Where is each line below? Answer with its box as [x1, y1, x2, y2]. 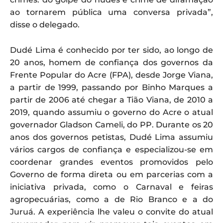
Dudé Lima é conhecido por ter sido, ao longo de [10, 45, 213, 55]
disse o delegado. [10, 19, 80, 29]
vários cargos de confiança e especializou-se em [10, 144, 213, 154]
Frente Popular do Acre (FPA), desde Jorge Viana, [10, 70, 213, 80]
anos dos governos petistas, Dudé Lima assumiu [10, 132, 213, 142]
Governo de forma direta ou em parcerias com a [10, 169, 213, 179]
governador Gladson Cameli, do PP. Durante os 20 [10, 119, 213, 129]
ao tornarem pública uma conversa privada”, [10, 7, 213, 17]
